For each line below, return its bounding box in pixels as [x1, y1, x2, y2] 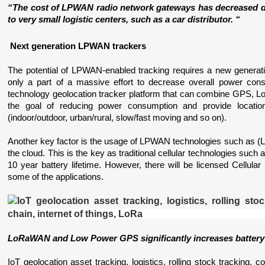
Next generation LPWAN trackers [8, 41, 147, 51]
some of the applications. [8, 172, 104, 182]
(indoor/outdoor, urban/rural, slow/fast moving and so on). [8, 113, 230, 122]
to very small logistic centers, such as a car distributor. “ [8, 15, 241, 24]
